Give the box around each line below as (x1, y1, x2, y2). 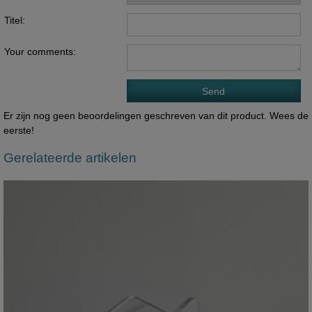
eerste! (3, 125, 34, 136)
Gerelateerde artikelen (3, 150, 136, 165)
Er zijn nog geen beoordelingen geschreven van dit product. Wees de (3, 110, 309, 122)
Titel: (3, 15, 25, 26)
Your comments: (3, 46, 76, 58)
